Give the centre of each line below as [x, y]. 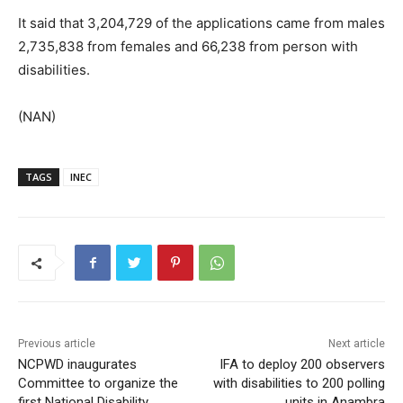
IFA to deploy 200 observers [302, 365]
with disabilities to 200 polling [299, 384]
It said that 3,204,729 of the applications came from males [201, 23]
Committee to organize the [98, 384]
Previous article [57, 344]
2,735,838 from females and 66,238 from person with [188, 47]
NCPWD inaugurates [77, 365]
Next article [356, 344]
